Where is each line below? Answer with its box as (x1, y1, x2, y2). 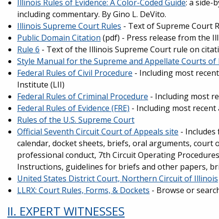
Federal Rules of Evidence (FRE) (17, 103, 130, 113)
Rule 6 (17, 44, 40, 55)
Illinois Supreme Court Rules (17, 21, 121, 31)
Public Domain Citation (17, 32, 101, 43)
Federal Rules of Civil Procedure (17, 67, 132, 78)
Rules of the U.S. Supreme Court (17, 114, 134, 125)
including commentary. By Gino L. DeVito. (17, 9, 166, 20)
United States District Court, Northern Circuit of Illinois (17, 173, 218, 184)
